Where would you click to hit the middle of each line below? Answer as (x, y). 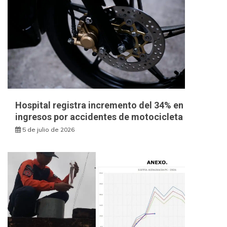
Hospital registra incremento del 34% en (99, 105)
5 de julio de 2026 (48, 129)
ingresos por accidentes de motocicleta (99, 117)
